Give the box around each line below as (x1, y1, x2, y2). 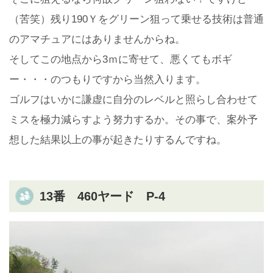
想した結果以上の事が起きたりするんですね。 (9, 134, 227, 146)
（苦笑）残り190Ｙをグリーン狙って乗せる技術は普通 (9, 13, 264, 26)
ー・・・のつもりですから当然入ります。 (9, 74, 206, 86)
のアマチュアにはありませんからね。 (9, 34, 185, 46)
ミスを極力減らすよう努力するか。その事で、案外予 (9, 114, 258, 126)
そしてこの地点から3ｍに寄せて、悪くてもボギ (9, 54, 232, 66)
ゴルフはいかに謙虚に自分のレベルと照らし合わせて (9, 94, 258, 106)
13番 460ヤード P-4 (40, 190, 165, 204)
